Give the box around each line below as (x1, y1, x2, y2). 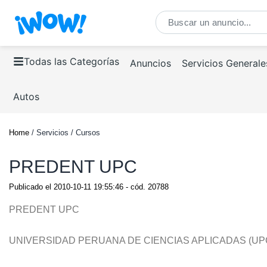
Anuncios (130, 57, 171, 69)
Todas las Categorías (24, 55, 119, 67)
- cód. (123, 182, 148, 191)
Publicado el (9, 182, 54, 191)
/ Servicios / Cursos (29, 128, 100, 137)
